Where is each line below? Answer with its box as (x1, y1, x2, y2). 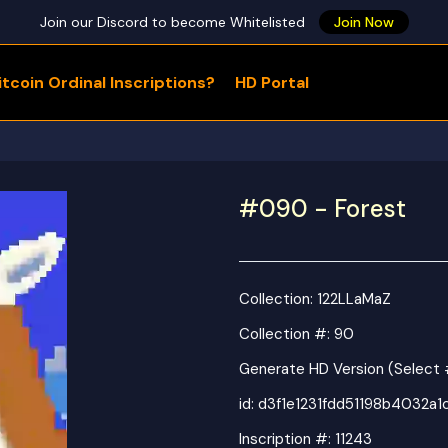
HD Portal (235, 72, 309, 93)
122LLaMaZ (317, 289, 391, 309)
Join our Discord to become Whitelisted (39, 12, 309, 31)
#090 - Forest (239, 193, 406, 224)
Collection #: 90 (239, 324, 354, 344)
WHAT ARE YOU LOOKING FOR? (90, 124, 358, 148)
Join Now (333, 12, 394, 31)
